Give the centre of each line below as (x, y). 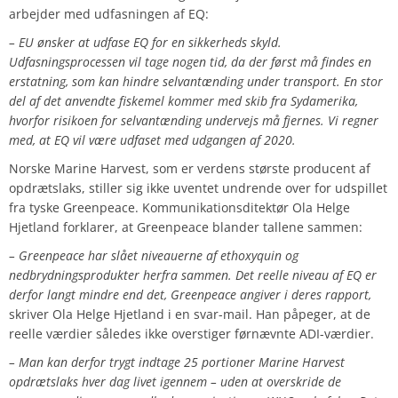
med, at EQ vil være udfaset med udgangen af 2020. (152, 140)
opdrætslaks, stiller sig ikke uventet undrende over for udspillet (198, 188)
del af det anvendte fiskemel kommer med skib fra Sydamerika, (183, 101)
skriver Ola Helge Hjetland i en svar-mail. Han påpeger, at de (190, 314)
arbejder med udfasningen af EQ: (109, 14)
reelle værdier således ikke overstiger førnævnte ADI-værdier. (191, 334)
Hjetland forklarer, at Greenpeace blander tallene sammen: (186, 227)
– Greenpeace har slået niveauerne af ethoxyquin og (154, 256)
